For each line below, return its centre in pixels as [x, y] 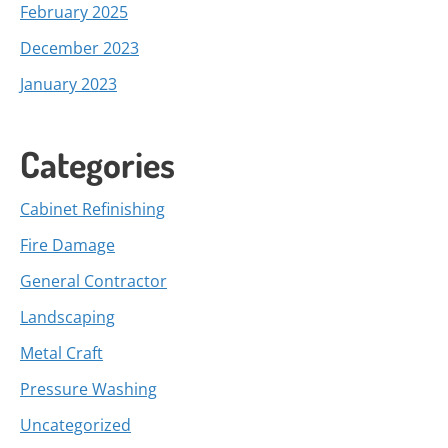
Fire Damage [67, 245]
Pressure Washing [88, 389]
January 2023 [68, 84]
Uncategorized [75, 425]
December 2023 [79, 48]
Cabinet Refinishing [92, 209]
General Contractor [93, 281]
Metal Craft [61, 353]
